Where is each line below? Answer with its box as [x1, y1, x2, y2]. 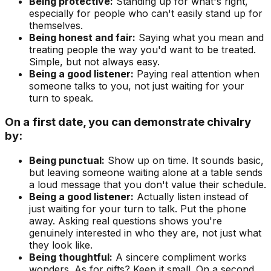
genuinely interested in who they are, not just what [29, 227, 261, 240]
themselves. [29, 19, 83, 31]
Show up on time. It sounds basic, [105, 154, 264, 167]
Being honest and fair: [29, 31, 135, 44]
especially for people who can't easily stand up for [29, 7, 263, 19]
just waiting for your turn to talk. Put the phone [29, 203, 246, 215]
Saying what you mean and [135, 31, 264, 44]
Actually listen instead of [134, 191, 249, 203]
